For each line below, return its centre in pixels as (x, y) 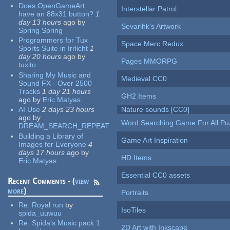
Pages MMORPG (149, 61)
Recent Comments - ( (42, 181)
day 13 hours (40, 22)
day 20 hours (40, 57)
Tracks (30, 91)
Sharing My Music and (55, 75)
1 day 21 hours (67, 91)
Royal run (48, 205)
